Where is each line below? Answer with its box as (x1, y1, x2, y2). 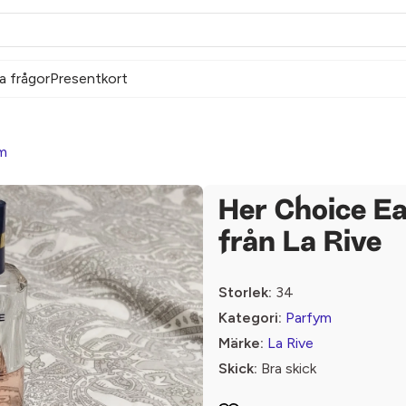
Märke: (218, 334, 264, 352)
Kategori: (218, 309, 282, 326)
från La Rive (218, 229, 382, 258)
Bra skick (257, 360, 316, 377)
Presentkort (50, 70, 128, 87)
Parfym (285, 309, 332, 326)
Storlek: (218, 284, 272, 301)
